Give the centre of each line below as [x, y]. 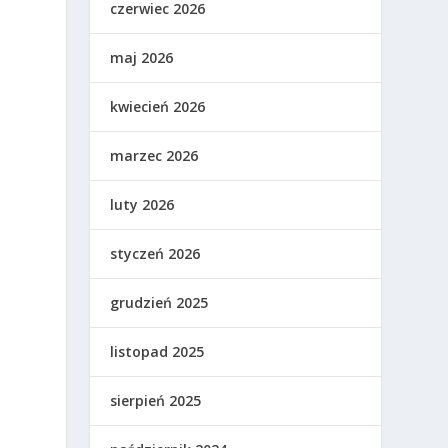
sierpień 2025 [156, 400]
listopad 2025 [157, 351]
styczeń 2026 [155, 253]
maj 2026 [142, 57]
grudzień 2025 [159, 302]
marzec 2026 [154, 155]
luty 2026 [142, 204]
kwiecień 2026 [158, 106]
